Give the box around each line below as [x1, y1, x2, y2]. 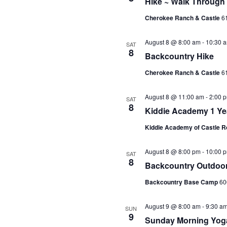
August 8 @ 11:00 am [144, 92, 204, 101]
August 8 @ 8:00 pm [144, 146, 201, 156]
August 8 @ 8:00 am [144, 37, 201, 46]
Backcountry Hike [144, 50, 214, 62]
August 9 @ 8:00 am [144, 201, 201, 210]
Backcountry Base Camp [144, 177, 219, 186]
